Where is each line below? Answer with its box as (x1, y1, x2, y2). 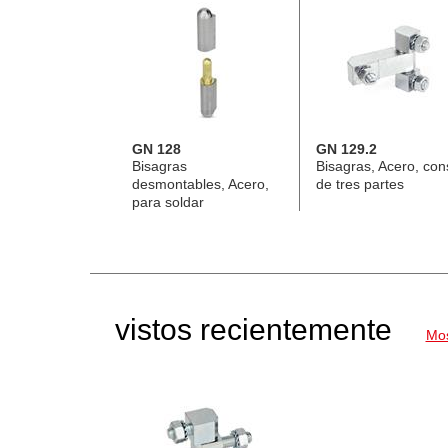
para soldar (131, 193, 204, 210)
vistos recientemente (114, 312, 392, 346)
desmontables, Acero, (131, 175, 269, 192)
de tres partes (315, 175, 404, 192)
